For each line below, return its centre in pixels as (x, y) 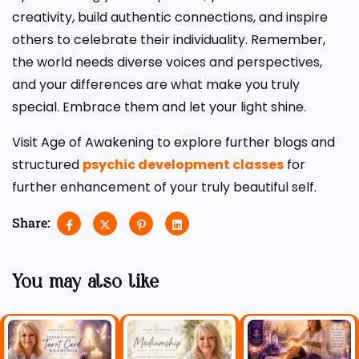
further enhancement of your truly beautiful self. (164, 187)
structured (47, 164)
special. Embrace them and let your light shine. (159, 107)
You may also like (85, 283)
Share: (31, 222)
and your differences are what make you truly (156, 84)
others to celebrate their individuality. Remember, (169, 39)
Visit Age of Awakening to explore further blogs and (173, 142)
